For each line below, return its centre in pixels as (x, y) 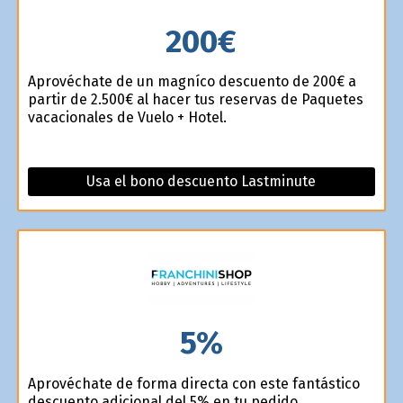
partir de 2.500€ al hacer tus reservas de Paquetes (195, 100)
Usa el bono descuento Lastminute (201, 182)
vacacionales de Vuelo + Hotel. (127, 118)
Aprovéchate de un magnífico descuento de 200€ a (192, 82)
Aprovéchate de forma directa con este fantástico (193, 383)
